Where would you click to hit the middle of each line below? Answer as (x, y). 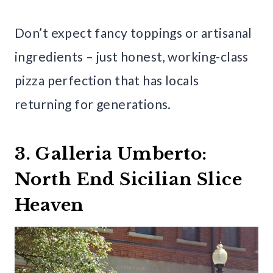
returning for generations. (93, 104)
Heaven (49, 205)
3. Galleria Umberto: (111, 154)
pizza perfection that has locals (107, 80)
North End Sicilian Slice (129, 180)
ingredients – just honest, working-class (132, 57)
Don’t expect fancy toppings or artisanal (133, 33)
